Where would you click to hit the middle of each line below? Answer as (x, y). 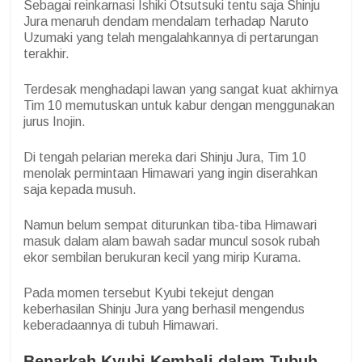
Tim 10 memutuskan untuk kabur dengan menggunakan (179, 105)
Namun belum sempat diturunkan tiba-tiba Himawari (170, 225)
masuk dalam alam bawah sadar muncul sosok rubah (172, 241)
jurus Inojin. (55, 121)
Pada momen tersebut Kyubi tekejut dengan (149, 293)
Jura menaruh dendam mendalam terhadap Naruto (166, 21)
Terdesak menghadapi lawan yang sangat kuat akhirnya (181, 89)
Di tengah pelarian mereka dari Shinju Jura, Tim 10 (165, 157)
